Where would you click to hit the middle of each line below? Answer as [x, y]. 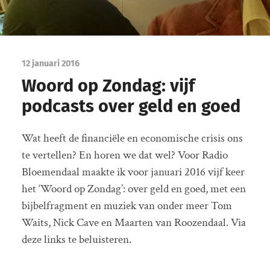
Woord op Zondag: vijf [108, 86]
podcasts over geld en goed [131, 106]
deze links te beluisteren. [76, 240]
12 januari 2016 [50, 63]
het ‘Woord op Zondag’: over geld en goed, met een [133, 189]
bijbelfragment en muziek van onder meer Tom [127, 206]
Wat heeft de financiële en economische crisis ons [132, 139]
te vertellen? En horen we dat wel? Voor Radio [124, 155]
